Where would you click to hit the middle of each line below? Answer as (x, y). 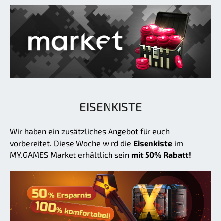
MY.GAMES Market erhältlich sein (71, 154)
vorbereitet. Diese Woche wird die (72, 143)
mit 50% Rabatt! (161, 154)
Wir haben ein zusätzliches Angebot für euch (90, 131)
